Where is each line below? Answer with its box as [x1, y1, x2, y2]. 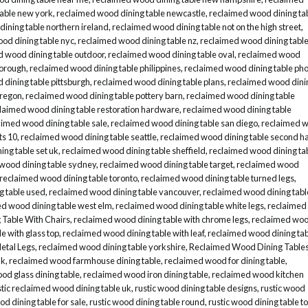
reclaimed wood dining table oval [108, 48, 234, 60]
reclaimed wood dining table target [100, 158, 233, 170]
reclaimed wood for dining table [164, 254, 285, 266]
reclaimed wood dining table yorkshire [38, 241, 186, 252]
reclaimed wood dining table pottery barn [25, 89, 183, 101]
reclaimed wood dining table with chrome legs [74, 213, 248, 225]
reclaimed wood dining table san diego [111, 117, 258, 129]
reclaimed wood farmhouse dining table [9, 254, 161, 266]
